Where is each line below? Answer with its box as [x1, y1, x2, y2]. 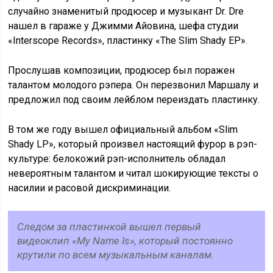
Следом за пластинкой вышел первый [17, 221, 202, 233]
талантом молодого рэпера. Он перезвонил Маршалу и [8, 79, 259, 91]
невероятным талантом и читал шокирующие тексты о [8, 168, 259, 180]
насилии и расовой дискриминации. [8, 182, 171, 194]
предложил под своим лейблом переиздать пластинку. [8, 94, 260, 106]
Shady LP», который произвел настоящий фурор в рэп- [8, 138, 258, 151]
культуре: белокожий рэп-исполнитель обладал [8, 153, 226, 165]
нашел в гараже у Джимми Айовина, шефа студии [8, 20, 239, 32]
